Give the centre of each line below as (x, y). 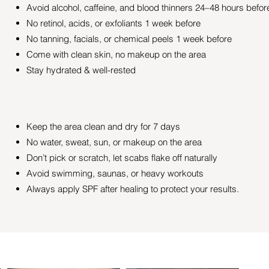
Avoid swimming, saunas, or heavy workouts (115, 173)
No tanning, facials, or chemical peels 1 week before (129, 38)
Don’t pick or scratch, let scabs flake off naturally (122, 157)
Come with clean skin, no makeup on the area (116, 54)
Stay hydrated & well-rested (81, 70)
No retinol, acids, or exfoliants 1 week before (113, 23)
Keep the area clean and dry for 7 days (103, 126)
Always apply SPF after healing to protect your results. (133, 189)
